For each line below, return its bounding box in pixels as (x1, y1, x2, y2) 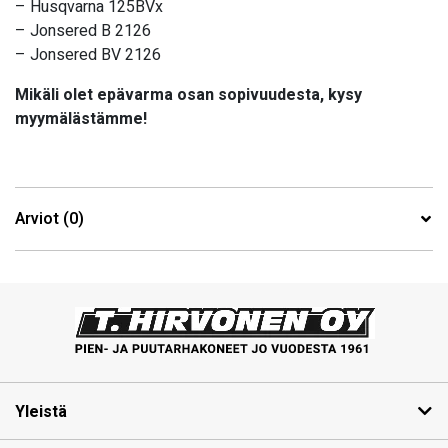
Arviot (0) (15, 207, 84, 232)
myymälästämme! (15, 107, 147, 132)
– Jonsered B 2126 (15, 19, 151, 44)
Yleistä (15, 400, 67, 425)
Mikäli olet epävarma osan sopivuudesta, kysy (15, 83, 362, 108)
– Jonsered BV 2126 (15, 43, 161, 68)
